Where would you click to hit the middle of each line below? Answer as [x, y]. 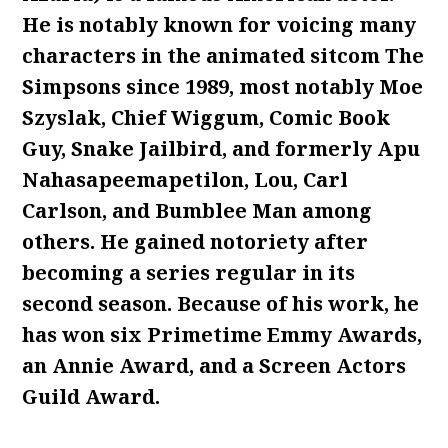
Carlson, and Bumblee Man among [197, 210]
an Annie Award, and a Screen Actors [214, 365]
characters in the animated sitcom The [223, 55]
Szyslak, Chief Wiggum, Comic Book [206, 117]
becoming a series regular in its [189, 272]
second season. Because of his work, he [221, 303]
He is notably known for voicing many [219, 24]
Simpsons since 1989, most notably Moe [223, 86]
